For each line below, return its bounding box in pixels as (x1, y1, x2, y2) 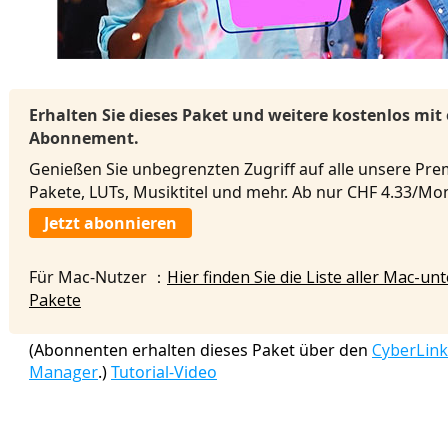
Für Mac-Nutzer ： (29, 266, 167, 288)
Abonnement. (29, 127, 139, 149)
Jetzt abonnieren (44, 212, 177, 234)
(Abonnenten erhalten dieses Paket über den (29, 339, 372, 361)
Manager (29, 361, 98, 383)
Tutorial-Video (111, 361, 217, 383)
